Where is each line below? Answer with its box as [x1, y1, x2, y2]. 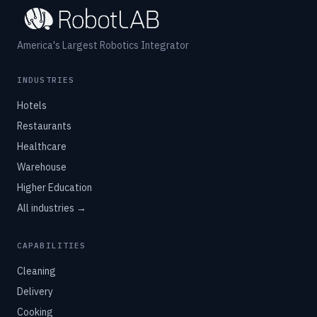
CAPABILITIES [17, 241, 86, 251]
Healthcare [17, 140, 67, 154]
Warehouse [17, 161, 67, 174]
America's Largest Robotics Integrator [17, 39, 189, 52]
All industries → [17, 202, 86, 215]
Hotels [17, 99, 47, 113]
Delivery [17, 285, 53, 299]
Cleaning [17, 265, 56, 278]
